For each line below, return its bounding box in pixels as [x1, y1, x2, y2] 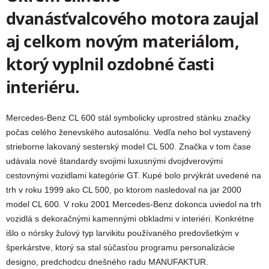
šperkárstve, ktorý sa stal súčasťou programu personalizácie [6, 243, 235, 253]
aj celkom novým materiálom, [6, 30, 240, 53]
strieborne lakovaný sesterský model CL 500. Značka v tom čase [6, 142, 251, 152]
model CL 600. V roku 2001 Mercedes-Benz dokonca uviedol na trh [6, 199, 261, 210]
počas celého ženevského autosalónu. [6, 127, 154, 138]
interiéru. [6, 76, 84, 98]
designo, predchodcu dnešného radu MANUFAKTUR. [6, 257, 208, 267]
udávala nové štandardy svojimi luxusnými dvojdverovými [6, 156, 223, 166]
